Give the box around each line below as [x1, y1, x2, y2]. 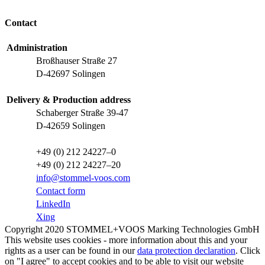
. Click [235, 245, 260, 256]
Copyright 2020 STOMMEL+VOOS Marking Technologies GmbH [5, 224, 260, 234]
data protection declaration [137, 245, 235, 256]
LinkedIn [36, 198, 70, 209]
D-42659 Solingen [36, 120, 105, 131]
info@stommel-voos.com [36, 172, 130, 183]
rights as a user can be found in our [5, 245, 137, 256]
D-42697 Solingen [36, 68, 105, 79]
